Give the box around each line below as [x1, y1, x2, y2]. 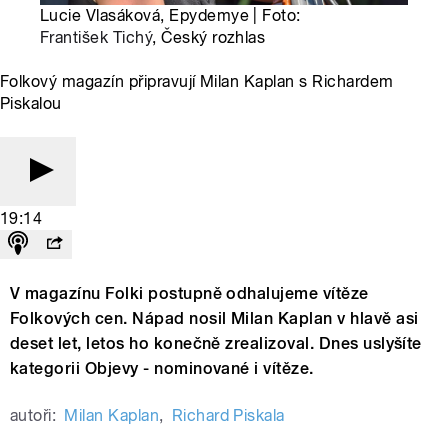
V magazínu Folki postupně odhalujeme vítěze [10, 284, 369, 304]
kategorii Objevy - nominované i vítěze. [10, 359, 314, 379]
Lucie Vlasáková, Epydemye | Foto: [40, 6, 301, 26]
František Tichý [40, 28, 153, 48]
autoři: [10, 406, 57, 426]
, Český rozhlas [152, 28, 266, 48]
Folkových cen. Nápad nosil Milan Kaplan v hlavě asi [10, 309, 419, 329]
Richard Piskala [171, 406, 285, 426]
